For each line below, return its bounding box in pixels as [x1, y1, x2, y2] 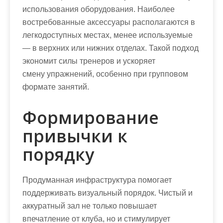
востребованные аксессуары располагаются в [22, 18, 195, 26]
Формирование [22, 106, 159, 129]
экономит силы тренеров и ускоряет [22, 57, 155, 65]
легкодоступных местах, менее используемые [22, 31, 193, 39]
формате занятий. [22, 83, 89, 91]
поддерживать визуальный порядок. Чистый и [22, 189, 193, 197]
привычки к [22, 124, 127, 147]
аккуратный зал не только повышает [22, 202, 157, 210]
